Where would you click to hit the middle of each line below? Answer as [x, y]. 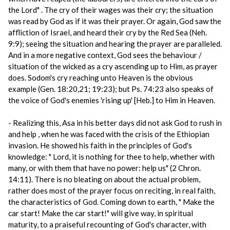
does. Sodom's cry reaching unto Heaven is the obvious [101, 78]
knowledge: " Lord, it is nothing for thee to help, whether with [111, 157]
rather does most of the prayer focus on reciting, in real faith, [112, 190]
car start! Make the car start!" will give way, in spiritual [101, 213]
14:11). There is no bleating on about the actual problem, [104, 179]
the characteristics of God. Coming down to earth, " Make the [111, 202]
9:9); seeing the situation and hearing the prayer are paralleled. [115, 44]
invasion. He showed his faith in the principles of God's [100, 145]
